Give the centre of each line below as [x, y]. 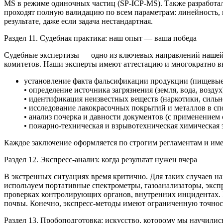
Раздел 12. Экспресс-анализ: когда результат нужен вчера [101, 159]
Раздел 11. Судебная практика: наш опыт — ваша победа [100, 38]
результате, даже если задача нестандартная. [78, 21]
